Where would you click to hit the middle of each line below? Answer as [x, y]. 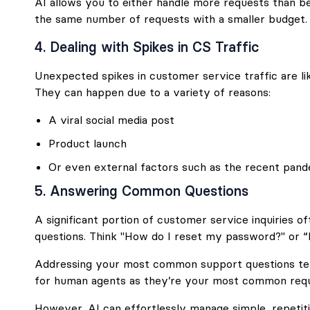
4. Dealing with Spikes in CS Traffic [147, 47]
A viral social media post [111, 120]
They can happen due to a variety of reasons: [153, 92]
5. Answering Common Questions [142, 191]
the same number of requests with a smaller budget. [171, 19]
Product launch [88, 143]
